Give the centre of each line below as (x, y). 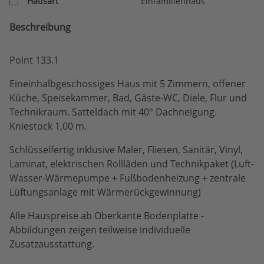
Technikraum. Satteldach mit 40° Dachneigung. (113, 112)
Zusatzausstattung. (52, 244)
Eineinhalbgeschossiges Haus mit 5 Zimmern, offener (128, 84)
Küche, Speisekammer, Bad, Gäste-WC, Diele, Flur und (128, 98)
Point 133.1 (34, 60)
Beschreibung (40, 27)
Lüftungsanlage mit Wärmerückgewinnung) (105, 192)
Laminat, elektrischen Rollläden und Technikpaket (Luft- (132, 164)
